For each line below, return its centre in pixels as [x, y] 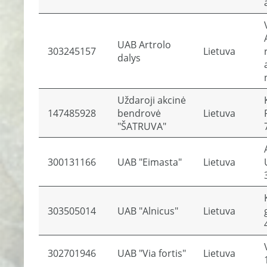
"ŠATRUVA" [142, 126]
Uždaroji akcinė [152, 100]
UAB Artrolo [144, 45]
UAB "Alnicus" [148, 211]
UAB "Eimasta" [150, 162]
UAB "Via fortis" [152, 253]
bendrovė [139, 113]
